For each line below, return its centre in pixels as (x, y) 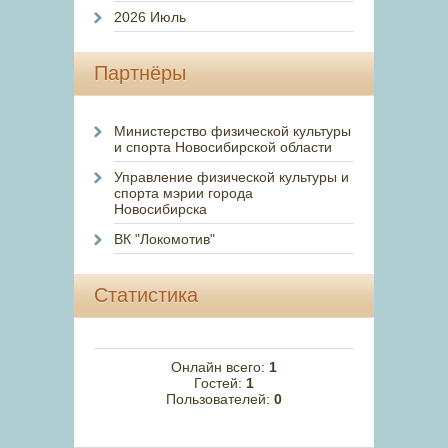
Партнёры (140, 73)
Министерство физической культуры (232, 131)
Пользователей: (220, 399)
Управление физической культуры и (231, 177)
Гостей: (220, 383)
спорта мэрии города (183, 193)
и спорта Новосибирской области (223, 147)
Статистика (146, 295)
